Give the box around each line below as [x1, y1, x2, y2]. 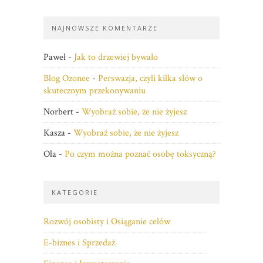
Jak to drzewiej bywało [74, 51, 158, 63]
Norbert [43, 106, 73, 118]
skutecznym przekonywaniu [43, 85, 146, 97]
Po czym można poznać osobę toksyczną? [65, 148, 216, 160]
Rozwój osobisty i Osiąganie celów [43, 215, 170, 228]
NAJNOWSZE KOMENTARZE [52, 23, 158, 32]
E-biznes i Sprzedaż [43, 237, 115, 249]
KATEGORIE [52, 188, 98, 197]
